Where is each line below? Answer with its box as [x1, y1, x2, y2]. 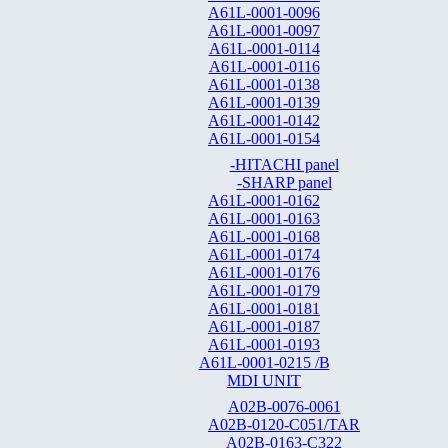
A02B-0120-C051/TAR [208, 416, 360, 433]
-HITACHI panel [229, 156, 339, 173]
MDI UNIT [227, 372, 301, 389]
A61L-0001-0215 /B [198, 354, 330, 371]
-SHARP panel [236, 174, 332, 191]
